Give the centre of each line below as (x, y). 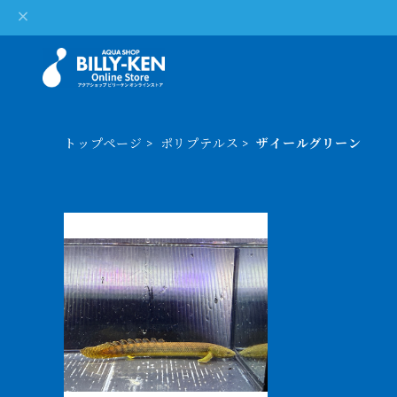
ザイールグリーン (309, 144)
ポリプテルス (199, 144)
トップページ (103, 144)
